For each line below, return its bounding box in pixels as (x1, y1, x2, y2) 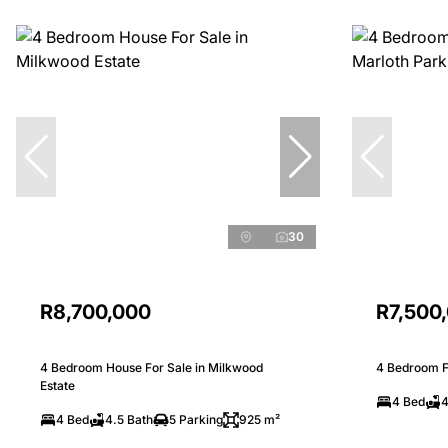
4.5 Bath (105, 411, 153, 427)
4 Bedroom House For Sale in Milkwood (40, 359, 263, 375)
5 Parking (169, 411, 223, 427)
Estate (40, 377, 75, 393)
